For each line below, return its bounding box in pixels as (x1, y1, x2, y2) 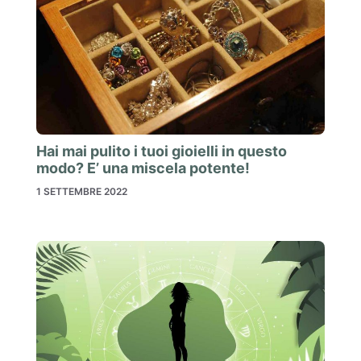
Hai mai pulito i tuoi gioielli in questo (36, 142, 287, 160)
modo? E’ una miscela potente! (36, 159, 250, 176)
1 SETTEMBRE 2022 (36, 185, 127, 197)
